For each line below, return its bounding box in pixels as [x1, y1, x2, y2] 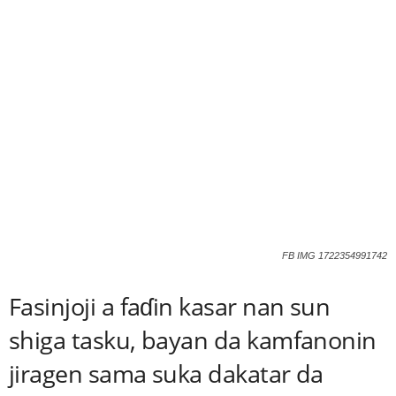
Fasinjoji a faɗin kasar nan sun [9, 290, 331, 324]
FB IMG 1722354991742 [282, 250, 387, 262]
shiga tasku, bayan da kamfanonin [9, 324, 377, 357]
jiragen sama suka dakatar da [9, 357, 324, 391]
